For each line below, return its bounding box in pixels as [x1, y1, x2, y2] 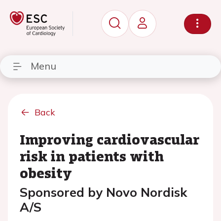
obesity [20, 163, 72, 183]
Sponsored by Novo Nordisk [20, 184, 187, 200]
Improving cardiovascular [20, 129, 199, 149]
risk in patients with [20, 146, 164, 166]
